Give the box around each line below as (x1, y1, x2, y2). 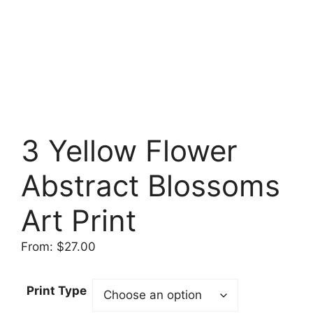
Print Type (27, 284, 87, 298)
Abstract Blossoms (21, 167, 280, 203)
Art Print (21, 202, 136, 238)
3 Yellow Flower (21, 132, 238, 168)
